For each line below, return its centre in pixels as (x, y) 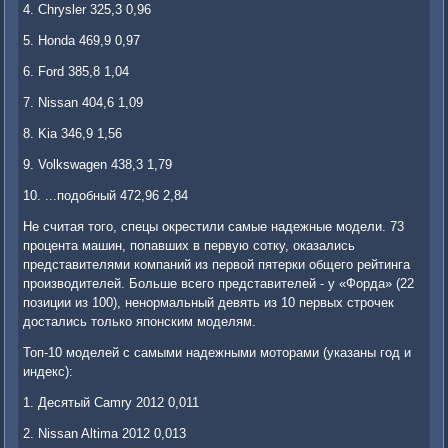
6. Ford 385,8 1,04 (76, 72)
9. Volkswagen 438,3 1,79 (98, 165)
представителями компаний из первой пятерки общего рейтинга (217, 265)
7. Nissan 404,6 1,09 (83, 103)
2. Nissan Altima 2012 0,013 (105, 434)
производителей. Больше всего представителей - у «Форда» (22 (219, 284)
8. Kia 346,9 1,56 (73, 134)
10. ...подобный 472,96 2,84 (106, 196)
